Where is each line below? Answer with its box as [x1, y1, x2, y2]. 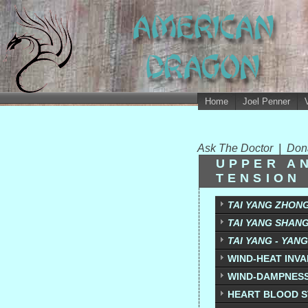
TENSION [216, 171, 301, 185]
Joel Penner [242, 96, 290, 107]
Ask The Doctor [197, 142, 278, 154]
